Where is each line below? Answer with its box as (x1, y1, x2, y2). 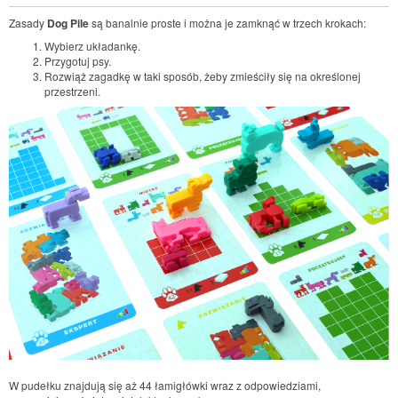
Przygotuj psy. (44, 53, 114, 68)
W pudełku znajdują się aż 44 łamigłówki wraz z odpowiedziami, (9, 378, 321, 394)
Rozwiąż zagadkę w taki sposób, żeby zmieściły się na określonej (44, 68, 361, 84)
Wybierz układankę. (44, 38, 143, 53)
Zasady (9, 14, 47, 30)
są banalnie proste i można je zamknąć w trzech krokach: (89, 14, 366, 30)
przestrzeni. (44, 84, 100, 99)
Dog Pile (47, 14, 89, 31)
